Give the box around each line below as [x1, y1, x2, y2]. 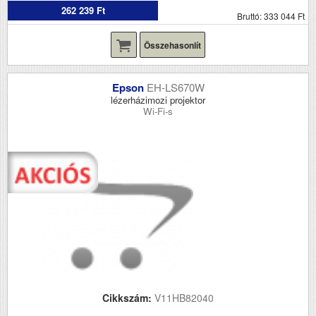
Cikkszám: [102, 290, 154, 305]
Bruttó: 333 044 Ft [237, 9, 305, 22]
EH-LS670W [146, 79, 205, 95]
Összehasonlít [144, 38, 201, 51]
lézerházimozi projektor [111, 92, 205, 107]
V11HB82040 [154, 290, 214, 305]
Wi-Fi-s [143, 104, 173, 118]
